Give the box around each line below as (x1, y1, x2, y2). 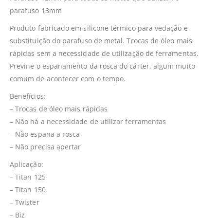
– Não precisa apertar (10, 142, 81, 151)
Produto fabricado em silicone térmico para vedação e (10, 23, 188, 33)
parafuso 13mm (10, 5, 62, 15)
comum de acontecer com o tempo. (10, 73, 126, 83)
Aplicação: (10, 159, 43, 169)
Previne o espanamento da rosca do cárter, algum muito (10, 61, 195, 71)
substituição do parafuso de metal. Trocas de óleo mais (10, 36, 192, 45)
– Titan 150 (10, 184, 46, 194)
